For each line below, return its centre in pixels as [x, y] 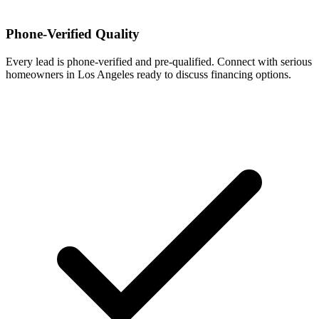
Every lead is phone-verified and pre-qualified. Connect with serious [159, 62]
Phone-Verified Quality [73, 34]
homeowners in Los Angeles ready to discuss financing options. [148, 75]
